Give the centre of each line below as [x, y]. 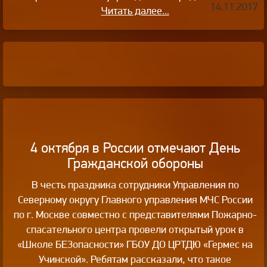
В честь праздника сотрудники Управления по [135, 184]
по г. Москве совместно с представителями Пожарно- [135, 214]
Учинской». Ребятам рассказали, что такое [135, 259]
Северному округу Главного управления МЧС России [135, 199]
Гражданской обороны [135, 163]
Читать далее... [135, 10]
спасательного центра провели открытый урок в [135, 229]
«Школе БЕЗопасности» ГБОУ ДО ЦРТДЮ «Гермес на [135, 244]
